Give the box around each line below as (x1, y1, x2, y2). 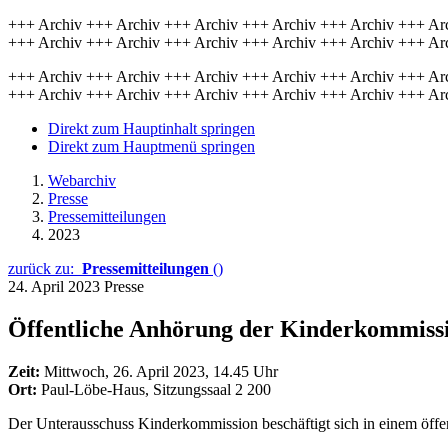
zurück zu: (8, 260, 82, 277)
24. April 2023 (8, 278, 104, 295)
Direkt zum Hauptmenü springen (48, 138, 255, 155)
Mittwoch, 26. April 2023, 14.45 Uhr (44, 362, 278, 380)
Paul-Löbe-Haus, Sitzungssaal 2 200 (41, 380, 271, 398)
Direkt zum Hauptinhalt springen (48, 120, 255, 137)
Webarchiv (48, 172, 116, 189)
